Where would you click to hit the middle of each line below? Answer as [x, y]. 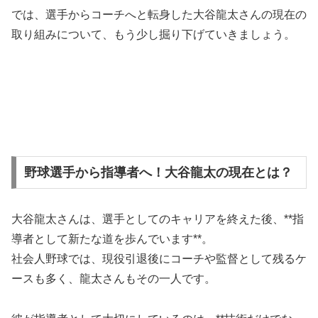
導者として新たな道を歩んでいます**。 [112, 238]
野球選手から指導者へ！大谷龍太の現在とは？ [158, 172]
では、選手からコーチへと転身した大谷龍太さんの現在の [159, 15]
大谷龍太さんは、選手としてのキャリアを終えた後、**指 [158, 219]
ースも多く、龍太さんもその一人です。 [114, 278]
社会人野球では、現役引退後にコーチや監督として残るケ [159, 258]
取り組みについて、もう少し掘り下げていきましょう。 [153, 35]
